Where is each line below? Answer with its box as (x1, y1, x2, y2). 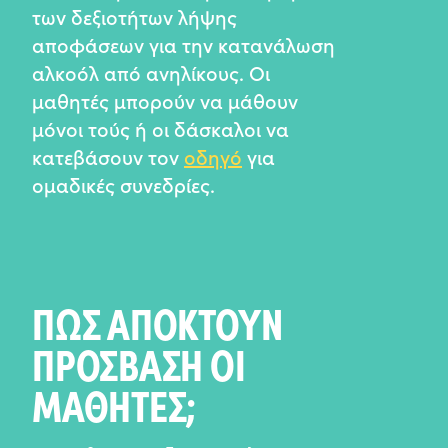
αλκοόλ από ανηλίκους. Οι (32, 58, 270, 86)
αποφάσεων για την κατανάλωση (32, 30, 335, 58)
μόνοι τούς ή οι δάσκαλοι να (32, 114, 289, 142)
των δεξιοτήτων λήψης (32, 2, 237, 30)
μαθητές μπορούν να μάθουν (32, 86, 298, 114)
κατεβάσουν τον (32, 142, 184, 170)
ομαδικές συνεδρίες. (32, 170, 215, 198)
